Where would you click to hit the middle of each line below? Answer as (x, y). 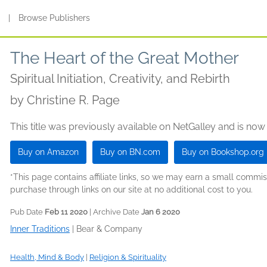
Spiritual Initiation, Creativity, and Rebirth (120, 79)
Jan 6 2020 (161, 212)
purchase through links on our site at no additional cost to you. (131, 190)
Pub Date (27, 212)
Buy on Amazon (48, 152)
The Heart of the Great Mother (125, 58)
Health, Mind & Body (47, 257)
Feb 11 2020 (66, 212)
